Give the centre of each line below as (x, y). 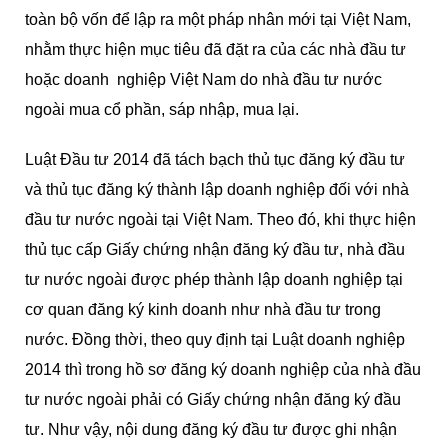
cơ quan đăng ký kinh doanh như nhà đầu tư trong (203, 309)
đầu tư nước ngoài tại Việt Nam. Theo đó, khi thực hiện (220, 219)
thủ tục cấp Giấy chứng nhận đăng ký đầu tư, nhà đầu (215, 249)
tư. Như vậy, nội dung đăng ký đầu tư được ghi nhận (211, 429)
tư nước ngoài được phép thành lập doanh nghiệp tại (214, 279)
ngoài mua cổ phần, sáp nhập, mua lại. (162, 109)
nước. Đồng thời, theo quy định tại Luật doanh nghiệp (215, 339)
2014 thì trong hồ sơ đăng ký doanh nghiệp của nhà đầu (223, 369)
